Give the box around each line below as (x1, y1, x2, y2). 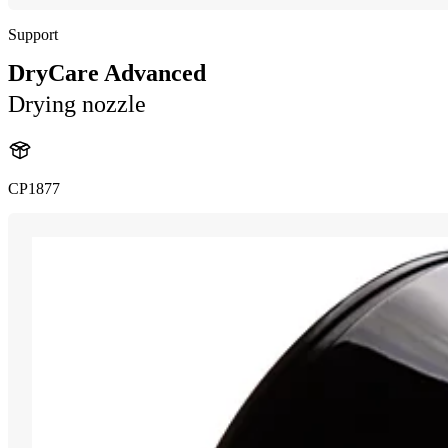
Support (8, 26, 58, 44)
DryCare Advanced (8, 60, 206, 87)
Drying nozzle (8, 91, 146, 118)
